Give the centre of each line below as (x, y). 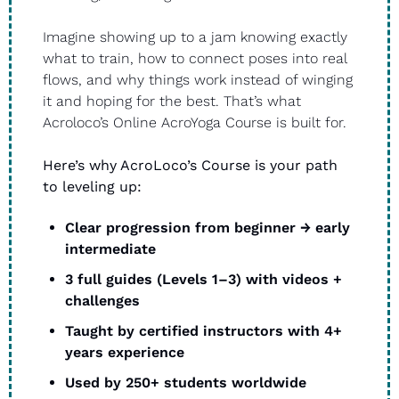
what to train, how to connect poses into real (195, 59)
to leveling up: (94, 187)
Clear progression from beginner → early (208, 228)
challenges (102, 301)
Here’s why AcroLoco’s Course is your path (190, 166)
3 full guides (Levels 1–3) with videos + (204, 280)
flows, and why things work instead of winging (198, 80)
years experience (125, 353)
